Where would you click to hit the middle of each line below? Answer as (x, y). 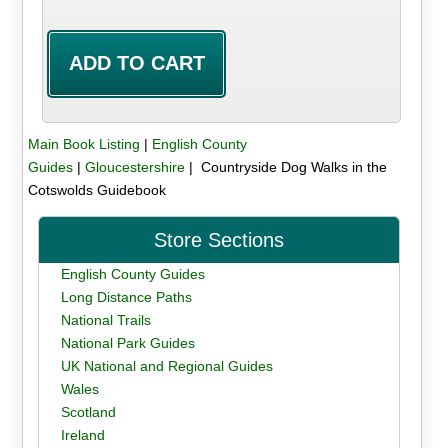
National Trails (105, 319)
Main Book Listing (83, 143)
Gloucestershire (134, 166)
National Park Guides (127, 342)
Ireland (82, 434)
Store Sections (219, 239)
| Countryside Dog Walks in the (285, 166)
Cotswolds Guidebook (96, 189)
